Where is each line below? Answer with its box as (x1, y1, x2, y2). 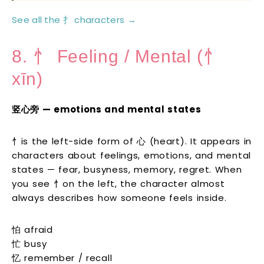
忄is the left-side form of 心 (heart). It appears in (12, 135, 252, 148)
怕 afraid (12, 223, 53, 236)
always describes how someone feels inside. (12, 192, 227, 204)
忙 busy (12, 237, 47, 250)
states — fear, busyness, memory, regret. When (12, 163, 242, 176)
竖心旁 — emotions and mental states (12, 103, 202, 116)
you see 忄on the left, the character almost (12, 177, 225, 190)
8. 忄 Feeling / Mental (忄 (12, 47, 222, 67)
